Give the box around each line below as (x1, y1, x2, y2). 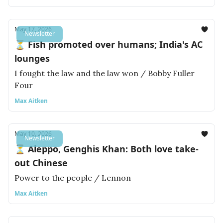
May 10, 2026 (14, 129, 52, 138)
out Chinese (14, 157, 68, 169)
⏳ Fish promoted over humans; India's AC (14, 38, 203, 50)
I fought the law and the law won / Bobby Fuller (14, 68, 195, 78)
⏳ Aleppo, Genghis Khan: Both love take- (14, 143, 199, 155)
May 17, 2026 (14, 25, 52, 33)
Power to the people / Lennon (14, 173, 131, 183)
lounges (14, 52, 50, 64)
